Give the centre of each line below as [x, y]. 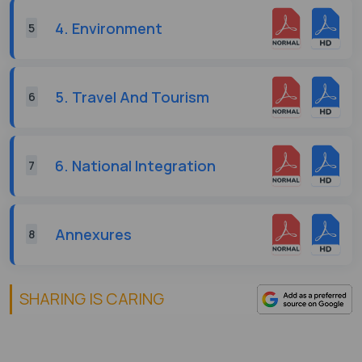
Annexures [93, 234]
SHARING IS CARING [91, 299]
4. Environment [109, 28]
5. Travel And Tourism [132, 97]
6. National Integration [135, 165]
